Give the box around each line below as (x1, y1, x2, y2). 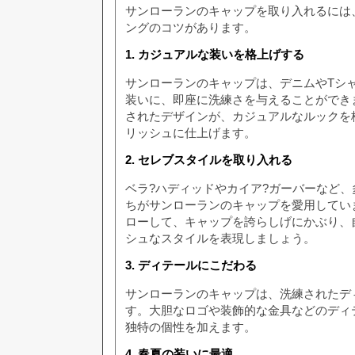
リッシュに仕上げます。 (125, 126, 256, 139)
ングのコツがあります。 (125, 21, 256, 34)
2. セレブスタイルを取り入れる (125, 153, 292, 166)
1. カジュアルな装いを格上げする (125, 48, 304, 61)
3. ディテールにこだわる (125, 258, 257, 272)
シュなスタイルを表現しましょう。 (125, 231, 315, 245)
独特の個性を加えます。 (125, 320, 256, 334)
